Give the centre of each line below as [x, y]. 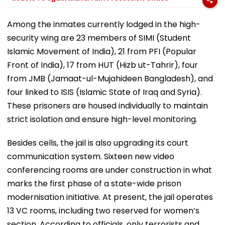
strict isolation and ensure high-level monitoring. [102, 119]
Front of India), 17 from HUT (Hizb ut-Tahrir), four [102, 65]
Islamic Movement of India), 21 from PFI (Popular [102, 51]
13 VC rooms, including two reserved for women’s [103, 210]
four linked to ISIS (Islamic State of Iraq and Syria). [104, 92]
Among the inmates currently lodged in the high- [104, 24]
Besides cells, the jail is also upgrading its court [98, 143]
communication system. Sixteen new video [91, 156]
